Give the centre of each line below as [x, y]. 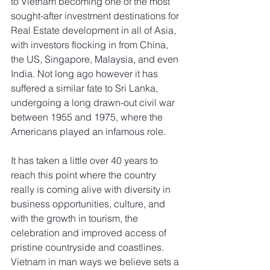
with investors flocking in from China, [91, 45]
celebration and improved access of [90, 233]
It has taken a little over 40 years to [86, 161]
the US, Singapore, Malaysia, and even [96, 59]
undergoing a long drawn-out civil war [94, 103]
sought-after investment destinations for [96, 16]
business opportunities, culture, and [89, 204]
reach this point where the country [85, 175]
